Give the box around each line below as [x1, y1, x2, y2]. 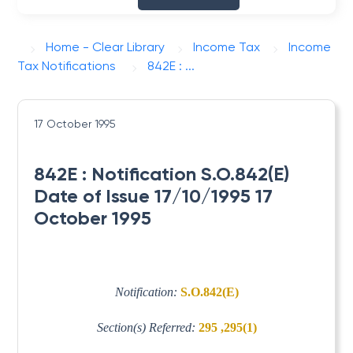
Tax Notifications [17, 58, 117, 73]
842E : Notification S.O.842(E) [34, 162, 290, 185]
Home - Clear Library [46, 39, 165, 54]
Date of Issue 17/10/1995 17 [34, 184, 273, 207]
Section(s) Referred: [96, 320, 199, 334]
